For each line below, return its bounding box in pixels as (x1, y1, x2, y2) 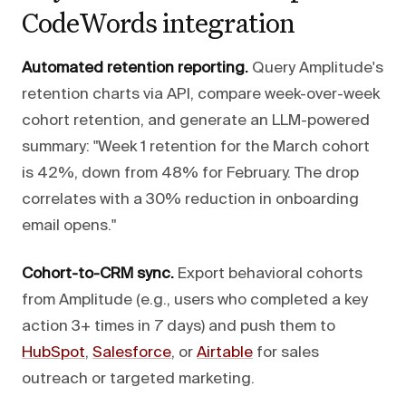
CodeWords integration (22, 4, 295, 40)
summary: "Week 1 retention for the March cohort (22, 139, 370, 155)
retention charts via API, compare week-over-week (22, 86, 380, 102)
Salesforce (92, 344, 171, 361)
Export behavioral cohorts (174, 266, 362, 282)
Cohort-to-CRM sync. (22, 266, 174, 282)
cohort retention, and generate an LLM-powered (22, 112, 370, 129)
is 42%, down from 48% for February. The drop (22, 165, 359, 181)
